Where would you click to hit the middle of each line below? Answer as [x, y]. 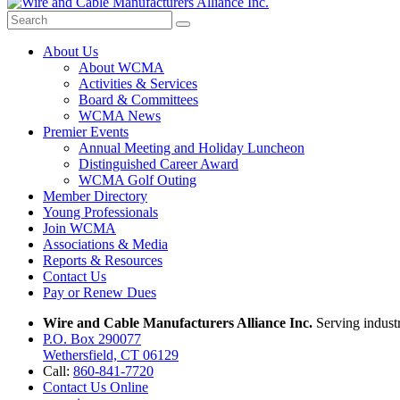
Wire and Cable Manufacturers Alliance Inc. [178, 322]
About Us [71, 51]
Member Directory [95, 196]
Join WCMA [79, 228]
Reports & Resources [103, 260]
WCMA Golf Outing [137, 179]
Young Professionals [100, 212]
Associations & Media [105, 244]
